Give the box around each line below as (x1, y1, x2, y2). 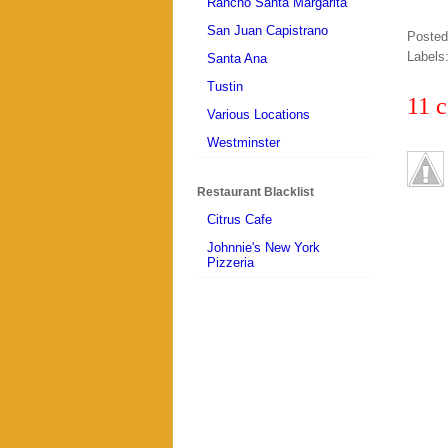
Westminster (207, 135, 280, 151)
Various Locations (207, 107, 310, 123)
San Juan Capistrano (207, 23, 328, 39)
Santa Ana (207, 51, 267, 67)
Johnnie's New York (207, 240, 320, 256)
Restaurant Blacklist (197, 184, 314, 199)
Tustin (207, 79, 243, 95)
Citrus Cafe (207, 212, 272, 228)
